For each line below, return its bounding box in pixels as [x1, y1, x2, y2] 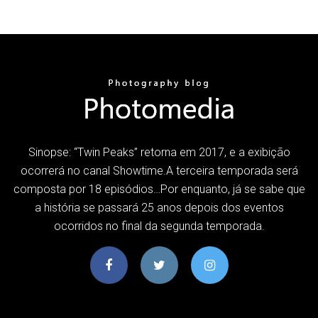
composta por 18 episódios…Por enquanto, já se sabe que [13, 182, 305, 196]
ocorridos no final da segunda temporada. [53, 219, 265, 233]
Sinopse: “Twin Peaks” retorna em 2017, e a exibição [28, 145, 290, 159]
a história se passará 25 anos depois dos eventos [34, 200, 284, 214]
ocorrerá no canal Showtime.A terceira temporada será [20, 163, 298, 177]
